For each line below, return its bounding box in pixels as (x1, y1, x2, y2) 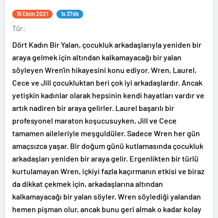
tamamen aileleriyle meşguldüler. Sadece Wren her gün (12, 128, 200, 138)
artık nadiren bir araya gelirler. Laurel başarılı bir (12, 103, 174, 112)
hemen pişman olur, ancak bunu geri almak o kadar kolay (12, 204, 201, 214)
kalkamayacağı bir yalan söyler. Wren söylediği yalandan (12, 192, 201, 201)
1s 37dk (61, 10, 79, 17)
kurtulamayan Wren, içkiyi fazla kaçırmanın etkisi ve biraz (12, 166, 204, 176)
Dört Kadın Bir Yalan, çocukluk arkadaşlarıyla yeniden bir (12, 40, 201, 49)
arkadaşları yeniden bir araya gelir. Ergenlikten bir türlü (12, 154, 199, 163)
